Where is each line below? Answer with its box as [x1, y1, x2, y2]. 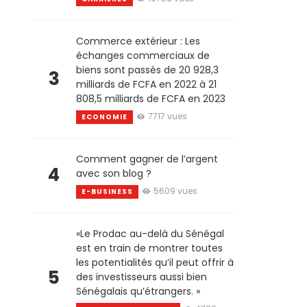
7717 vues [147, 110, 187, 122]
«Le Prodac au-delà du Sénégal [76, 227, 224, 241]
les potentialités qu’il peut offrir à [76, 256, 234, 269]
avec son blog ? [76, 167, 151, 180]
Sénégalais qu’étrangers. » [76, 284, 200, 298]
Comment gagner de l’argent [76, 152, 218, 166]
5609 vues [153, 184, 197, 197]
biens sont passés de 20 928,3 [76, 63, 219, 77]
